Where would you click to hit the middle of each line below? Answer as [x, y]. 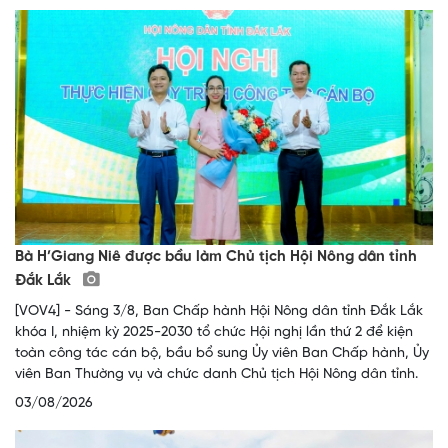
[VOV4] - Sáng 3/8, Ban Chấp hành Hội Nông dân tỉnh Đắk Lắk [219, 311]
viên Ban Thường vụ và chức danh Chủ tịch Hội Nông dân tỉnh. [216, 374]
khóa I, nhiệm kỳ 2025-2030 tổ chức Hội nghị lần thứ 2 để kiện [214, 332]
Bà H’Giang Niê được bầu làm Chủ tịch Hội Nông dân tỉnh [216, 256]
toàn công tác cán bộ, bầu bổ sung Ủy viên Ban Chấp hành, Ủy [222, 353]
